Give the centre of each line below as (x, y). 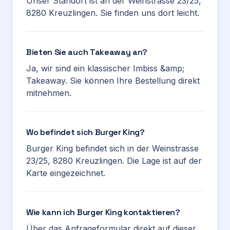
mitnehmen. (49, 93)
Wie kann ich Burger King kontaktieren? (103, 212)
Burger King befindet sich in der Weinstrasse (112, 148)
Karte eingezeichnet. (66, 173)
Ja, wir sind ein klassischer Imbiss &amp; (105, 68)
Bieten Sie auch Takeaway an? (87, 52)
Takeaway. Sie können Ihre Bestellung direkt (113, 81)
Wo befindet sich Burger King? (85, 132)
